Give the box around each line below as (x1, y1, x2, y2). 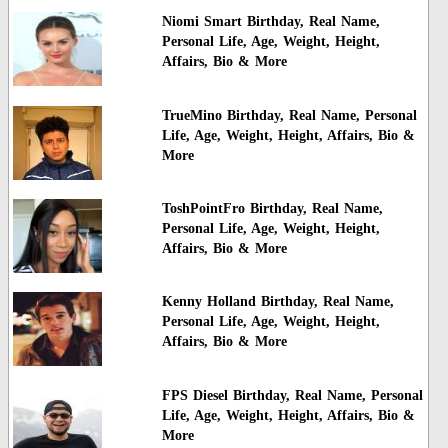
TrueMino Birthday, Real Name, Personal (161, 107, 417, 123)
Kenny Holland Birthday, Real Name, (161, 294, 394, 310)
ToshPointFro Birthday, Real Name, (161, 201, 383, 217)
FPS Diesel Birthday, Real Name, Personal (161, 387, 423, 403)
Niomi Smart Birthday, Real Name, (161, 14, 380, 30)
